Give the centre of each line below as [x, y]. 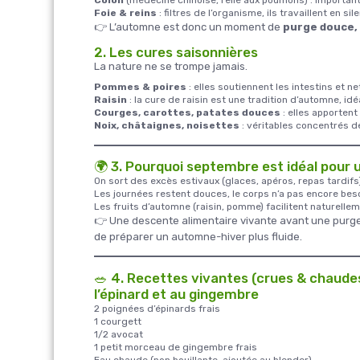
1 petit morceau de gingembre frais [176, 347]
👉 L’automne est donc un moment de [188, 27]
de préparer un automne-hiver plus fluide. [198, 236]
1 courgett [118, 321]
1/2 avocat [119, 334]
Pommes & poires [140, 86]
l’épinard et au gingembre [176, 294]
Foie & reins [125, 12]
